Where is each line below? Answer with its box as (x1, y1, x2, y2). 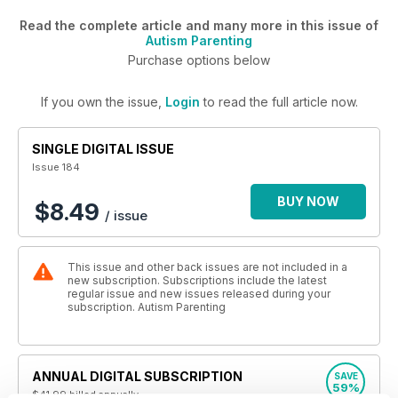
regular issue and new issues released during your (68, 287, 330, 300)
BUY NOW (277, 194, 339, 209)
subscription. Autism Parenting (68, 300, 226, 314)
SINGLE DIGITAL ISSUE (32, 141, 174, 156)
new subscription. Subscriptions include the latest (68, 274, 327, 287)
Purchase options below (128, 52, 270, 68)
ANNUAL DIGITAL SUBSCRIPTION (32, 369, 243, 384)
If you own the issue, (40, 94, 165, 109)
